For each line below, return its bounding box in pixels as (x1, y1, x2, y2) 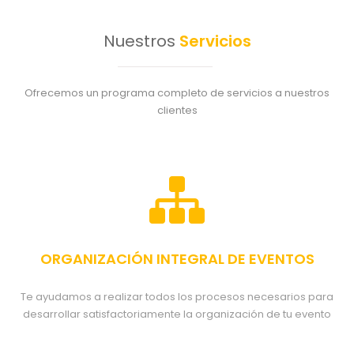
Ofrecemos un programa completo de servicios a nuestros (24, 85, 330, 100)
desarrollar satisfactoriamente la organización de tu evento (23, 307, 331, 322)
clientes (156, 103, 198, 118)
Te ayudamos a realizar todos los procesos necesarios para (21, 289, 333, 304)
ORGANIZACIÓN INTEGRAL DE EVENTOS (40, 249, 314, 269)
